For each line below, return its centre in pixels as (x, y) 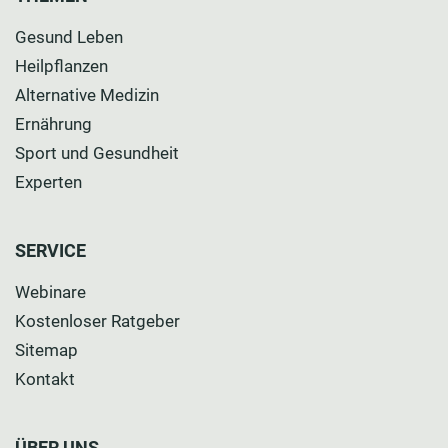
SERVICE (50, 250)
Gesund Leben (69, 36)
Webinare (50, 291)
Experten (48, 181)
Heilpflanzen (61, 65)
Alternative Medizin (87, 94)
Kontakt (45, 378)
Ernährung (53, 123)
